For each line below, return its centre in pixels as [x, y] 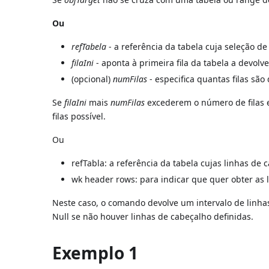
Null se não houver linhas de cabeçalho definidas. [153, 216]
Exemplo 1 [95, 252]
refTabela [89, 46]
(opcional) [92, 79]
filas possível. [79, 116]
